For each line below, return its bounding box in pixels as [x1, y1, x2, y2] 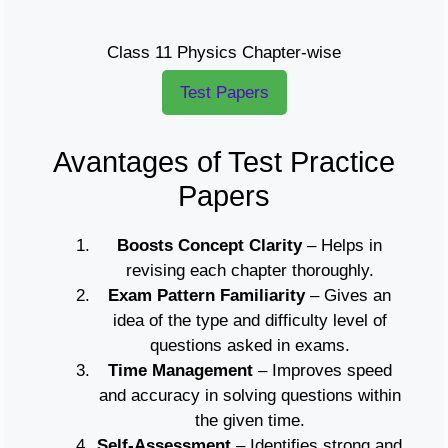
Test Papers [179, 82, 269, 102]
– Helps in [302, 236, 382, 256]
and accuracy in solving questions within [98, 386, 401, 406]
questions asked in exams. [149, 336, 350, 356]
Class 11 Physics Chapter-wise [107, 42, 341, 62]
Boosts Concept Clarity [117, 236, 302, 256]
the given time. [194, 411, 305, 431]
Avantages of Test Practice [53, 146, 395, 179]
